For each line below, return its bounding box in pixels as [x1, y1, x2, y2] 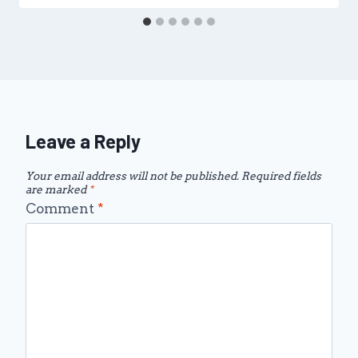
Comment [26, 200, 97, 217]
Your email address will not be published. [26, 169, 239, 183]
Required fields [241, 169, 321, 183]
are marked [26, 183, 89, 197]
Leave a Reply [26, 129, 141, 153]
